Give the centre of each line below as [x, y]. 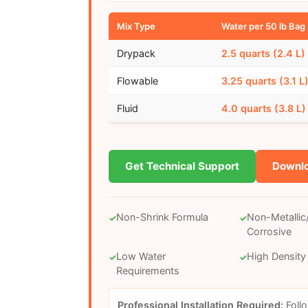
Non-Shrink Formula [162, 217]
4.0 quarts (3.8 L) [263, 109]
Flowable [137, 81]
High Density [277, 256]
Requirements [147, 270]
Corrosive [269, 231]
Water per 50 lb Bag [263, 26]
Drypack [136, 54]
